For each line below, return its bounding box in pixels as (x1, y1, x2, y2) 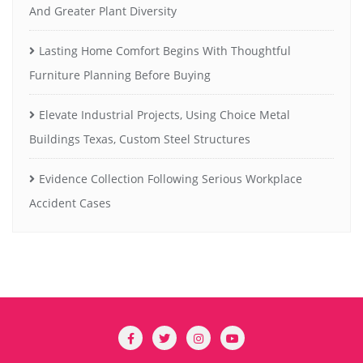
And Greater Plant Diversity (29, 3, 177, 19)
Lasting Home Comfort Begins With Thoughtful (39, 43, 291, 59)
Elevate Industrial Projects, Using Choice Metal (39, 107, 290, 123)
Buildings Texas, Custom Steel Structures (29, 131, 250, 147)
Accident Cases (29, 195, 111, 211)
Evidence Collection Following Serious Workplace (39, 171, 302, 187)
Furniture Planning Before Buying (29, 67, 211, 83)
